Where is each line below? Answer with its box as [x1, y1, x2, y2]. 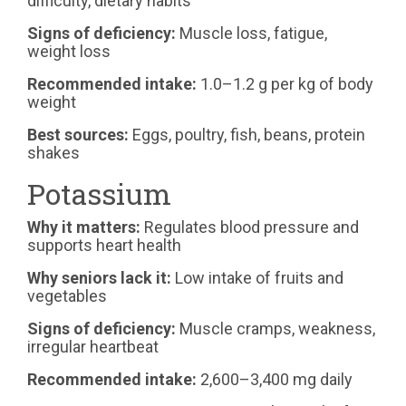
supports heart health [27, 236, 181, 256]
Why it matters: [27, 217, 140, 237]
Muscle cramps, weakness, [176, 319, 375, 339]
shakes [27, 143, 80, 163]
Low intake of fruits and [171, 268, 343, 288]
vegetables [27, 286, 107, 306]
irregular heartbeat [27, 337, 159, 357]
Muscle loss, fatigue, [176, 24, 327, 43]
